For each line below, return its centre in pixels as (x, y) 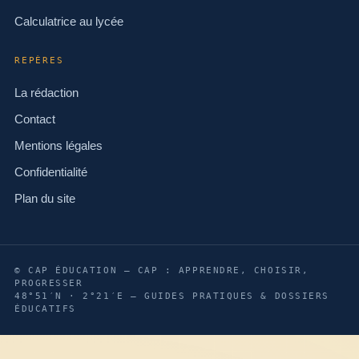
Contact (35, 120)
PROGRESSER (49, 284)
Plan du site (45, 199)
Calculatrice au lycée (69, 22)
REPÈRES (39, 61)
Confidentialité (51, 173)
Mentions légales (58, 146)
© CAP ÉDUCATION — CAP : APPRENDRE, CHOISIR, (162, 271)
